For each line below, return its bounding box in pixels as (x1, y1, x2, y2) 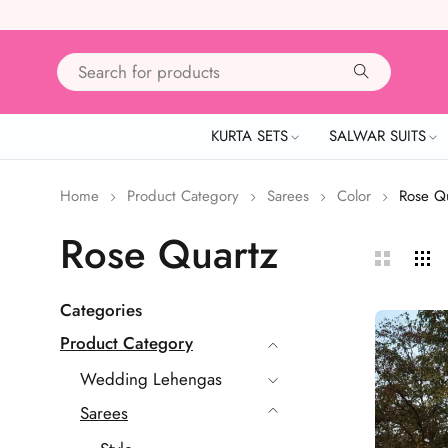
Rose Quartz (60, 225, 278, 283)
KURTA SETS (211, 125, 288, 147)
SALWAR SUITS (329, 125, 426, 147)
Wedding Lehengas (80, 367, 222, 391)
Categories (60, 298, 142, 322)
